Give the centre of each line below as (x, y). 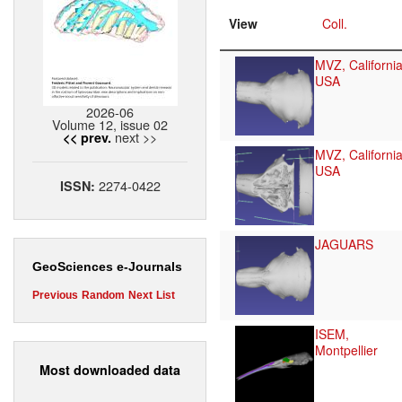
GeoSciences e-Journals (107, 267)
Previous (55, 296)
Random (103, 296)
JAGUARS (344, 245)
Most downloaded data (110, 369)
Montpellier (346, 350)
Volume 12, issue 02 (110, 125)
